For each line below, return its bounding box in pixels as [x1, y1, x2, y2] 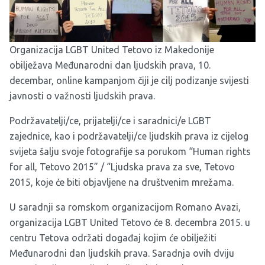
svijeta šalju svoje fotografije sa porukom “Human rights [9, 146, 251, 157]
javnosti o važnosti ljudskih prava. [9, 90, 155, 101]
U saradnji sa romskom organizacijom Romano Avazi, [9, 201, 241, 212]
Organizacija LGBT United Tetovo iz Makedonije [9, 44, 214, 55]
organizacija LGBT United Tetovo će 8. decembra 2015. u [9, 216, 250, 228]
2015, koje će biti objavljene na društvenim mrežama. [9, 176, 234, 188]
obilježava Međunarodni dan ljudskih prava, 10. [9, 59, 211, 70]
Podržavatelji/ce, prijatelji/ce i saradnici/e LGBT [9, 115, 211, 126]
